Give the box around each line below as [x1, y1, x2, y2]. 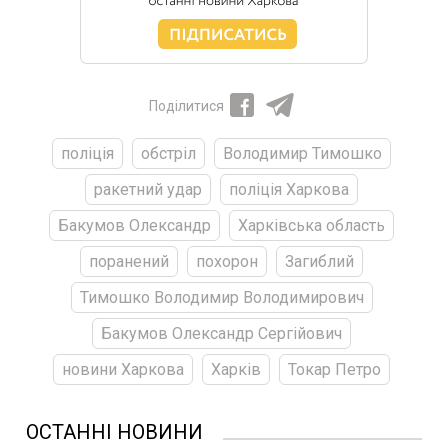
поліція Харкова [229, 179, 349, 199]
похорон [196, 251, 258, 271]
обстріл [141, 143, 196, 163]
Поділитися [148, 97, 224, 114]
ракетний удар [94, 179, 202, 199]
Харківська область [238, 215, 385, 235]
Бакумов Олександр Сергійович [101, 323, 342, 343]
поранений [89, 251, 169, 271]
